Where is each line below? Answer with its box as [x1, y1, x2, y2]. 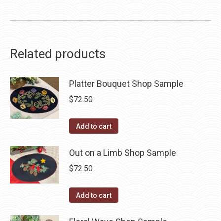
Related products [10, 46, 106, 62]
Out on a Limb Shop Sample [69, 147, 176, 158]
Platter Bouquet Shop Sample [69, 78, 184, 89]
